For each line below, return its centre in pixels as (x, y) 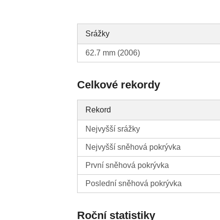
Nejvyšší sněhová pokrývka (133, 147)
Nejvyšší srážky (113, 129)
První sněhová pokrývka (127, 165)
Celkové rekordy (119, 85)
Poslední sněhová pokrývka (134, 184)
